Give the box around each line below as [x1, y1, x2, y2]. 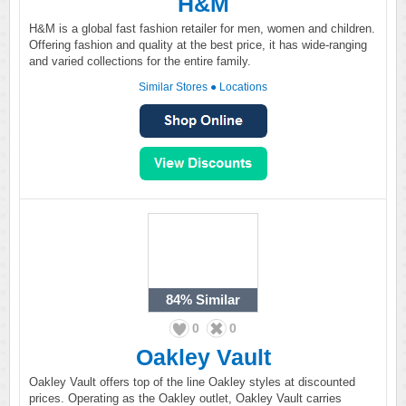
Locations [219, 81, 267, 93]
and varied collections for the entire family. [29, 54, 251, 68]
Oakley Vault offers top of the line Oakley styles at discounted [29, 375, 355, 389]
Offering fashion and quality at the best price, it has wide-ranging [29, 38, 367, 52]
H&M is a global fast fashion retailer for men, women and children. [29, 22, 375, 35]
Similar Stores [139, 81, 208, 93]
